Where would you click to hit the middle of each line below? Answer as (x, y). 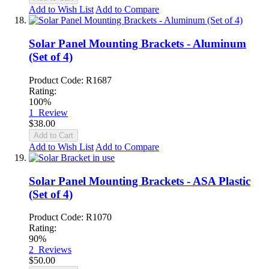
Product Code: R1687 (70, 80)
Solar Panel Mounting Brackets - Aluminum (138, 44)
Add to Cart (53, 135)
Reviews (55, 250)
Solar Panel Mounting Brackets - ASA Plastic (140, 181)
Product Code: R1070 (70, 217)
